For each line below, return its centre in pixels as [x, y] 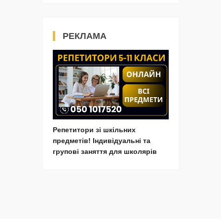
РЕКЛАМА [85, 36]
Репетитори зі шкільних [94, 129]
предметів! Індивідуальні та [102, 140]
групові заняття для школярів [105, 151]
